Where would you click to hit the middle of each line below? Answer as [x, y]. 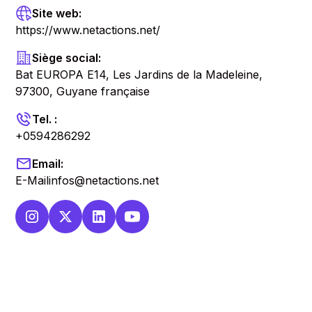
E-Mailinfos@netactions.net [87, 180]
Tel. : [45, 119]
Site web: [57, 13]
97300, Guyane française [83, 91]
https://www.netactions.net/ [88, 30]
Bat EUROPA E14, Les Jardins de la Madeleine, [139, 75]
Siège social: [67, 58]
